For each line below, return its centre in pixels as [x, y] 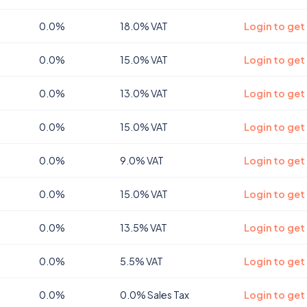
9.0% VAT [142, 160]
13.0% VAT [144, 93]
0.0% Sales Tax [155, 295]
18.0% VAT [144, 26]
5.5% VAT [142, 261]
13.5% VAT [144, 228]
